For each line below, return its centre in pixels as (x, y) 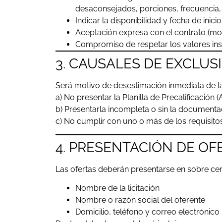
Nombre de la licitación (117, 188)
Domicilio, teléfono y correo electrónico (147, 212)
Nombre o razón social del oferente (140, 200)
